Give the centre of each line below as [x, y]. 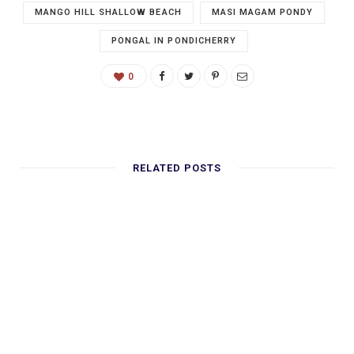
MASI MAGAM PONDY [262, 13]
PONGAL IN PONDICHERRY [174, 41]
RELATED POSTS [177, 168]
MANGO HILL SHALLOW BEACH [108, 13]
